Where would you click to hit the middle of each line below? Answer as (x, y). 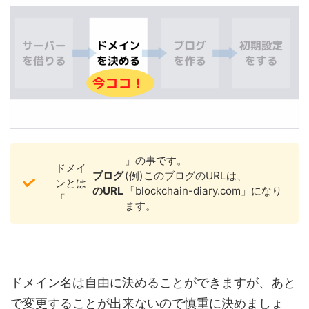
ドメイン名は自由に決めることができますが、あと (153, 282)
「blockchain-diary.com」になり (203, 190)
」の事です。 (156, 160)
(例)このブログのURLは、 (186, 175)
